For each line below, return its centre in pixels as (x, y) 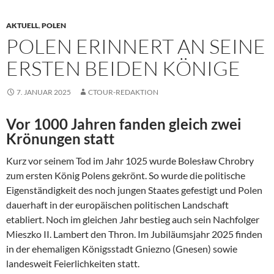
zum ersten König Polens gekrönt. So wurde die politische (126, 176)
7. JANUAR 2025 (44, 92)
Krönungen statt (60, 139)
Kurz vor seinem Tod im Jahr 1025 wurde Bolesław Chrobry (130, 161)
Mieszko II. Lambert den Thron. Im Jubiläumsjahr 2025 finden (134, 234)
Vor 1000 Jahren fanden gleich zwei (124, 124)
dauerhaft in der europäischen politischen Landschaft (117, 205)
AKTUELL (22, 26)
